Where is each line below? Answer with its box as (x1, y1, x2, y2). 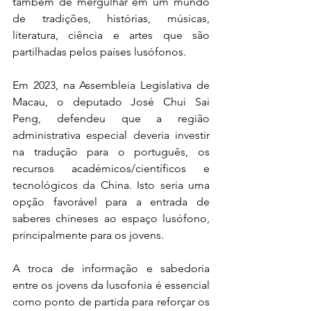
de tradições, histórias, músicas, (12, 12, 210, 25)
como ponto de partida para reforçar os (12, 295, 210, 308)
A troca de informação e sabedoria (12, 262, 210, 275)
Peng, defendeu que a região (12, 112, 210, 125)
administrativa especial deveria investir (12, 128, 210, 142)
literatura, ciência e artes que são (12, 28, 210, 42)
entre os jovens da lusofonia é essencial (12, 278, 210, 292)
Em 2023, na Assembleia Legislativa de (12, 78, 210, 92)
